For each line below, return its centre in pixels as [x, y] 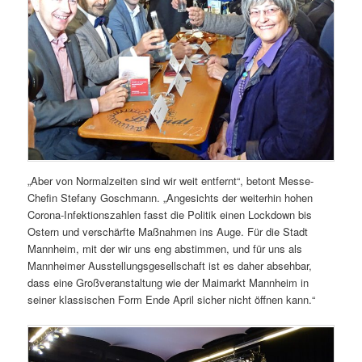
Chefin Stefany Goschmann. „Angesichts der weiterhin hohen [170, 198]
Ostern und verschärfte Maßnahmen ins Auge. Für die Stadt [168, 232]
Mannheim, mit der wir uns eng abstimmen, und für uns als [165, 249]
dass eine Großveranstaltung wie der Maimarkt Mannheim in [168, 283]
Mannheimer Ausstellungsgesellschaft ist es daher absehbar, [170, 266]
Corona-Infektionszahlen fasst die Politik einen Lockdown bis [170, 215]
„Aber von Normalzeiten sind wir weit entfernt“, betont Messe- [171, 181]
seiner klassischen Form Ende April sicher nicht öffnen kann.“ [172, 300]
